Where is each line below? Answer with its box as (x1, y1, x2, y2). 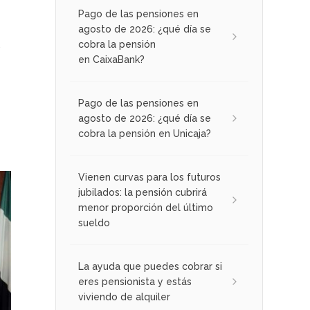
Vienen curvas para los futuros (78, 172, 221, 183)
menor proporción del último (78, 202, 213, 213)
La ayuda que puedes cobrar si (78, 261, 222, 272)
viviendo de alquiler (78, 291, 170, 302)
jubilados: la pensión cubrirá (78, 187, 207, 198)
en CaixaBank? (78, 54, 145, 65)
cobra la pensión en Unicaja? (78, 128, 211, 139)
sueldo (78, 217, 110, 228)
